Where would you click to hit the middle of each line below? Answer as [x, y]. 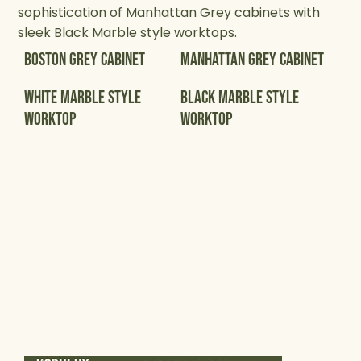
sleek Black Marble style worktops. [128, 32]
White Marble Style [82, 98]
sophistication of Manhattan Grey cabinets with [169, 12]
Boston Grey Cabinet [84, 60]
